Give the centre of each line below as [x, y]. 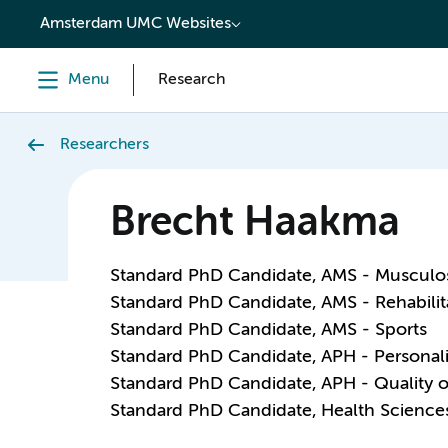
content [56, 17]
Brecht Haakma [254, 224]
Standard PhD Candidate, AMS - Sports [268, 330]
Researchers [104, 145]
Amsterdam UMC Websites [135, 24]
